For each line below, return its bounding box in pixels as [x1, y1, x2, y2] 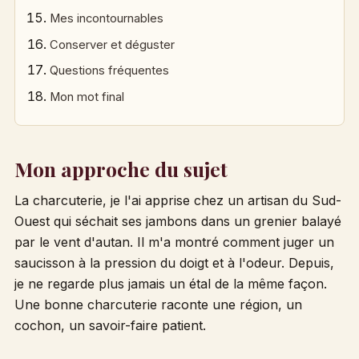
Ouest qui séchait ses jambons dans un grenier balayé [14, 212, 341, 229]
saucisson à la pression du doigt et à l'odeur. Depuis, [14, 254, 334, 271]
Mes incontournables [50, 11, 164, 26]
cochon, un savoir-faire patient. [14, 317, 206, 333]
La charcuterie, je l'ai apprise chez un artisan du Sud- [14, 192, 341, 208]
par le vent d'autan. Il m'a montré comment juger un [14, 233, 334, 250]
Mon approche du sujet [14, 155, 228, 182]
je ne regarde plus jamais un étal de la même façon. [14, 275, 327, 292]
